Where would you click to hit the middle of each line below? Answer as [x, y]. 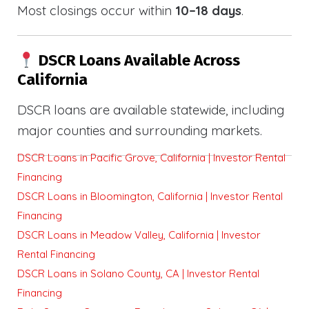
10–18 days [208, 10]
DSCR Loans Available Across [137, 61]
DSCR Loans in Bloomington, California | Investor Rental [150, 197]
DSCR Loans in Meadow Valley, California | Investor [139, 235]
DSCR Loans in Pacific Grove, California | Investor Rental [151, 158]
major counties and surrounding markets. [140, 131]
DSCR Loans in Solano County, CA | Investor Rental [138, 274]
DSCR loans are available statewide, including [151, 110]
